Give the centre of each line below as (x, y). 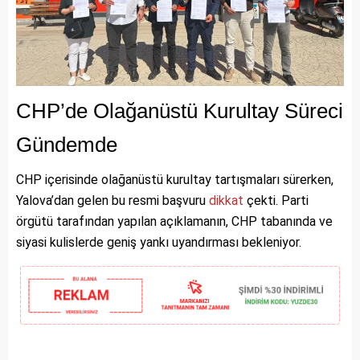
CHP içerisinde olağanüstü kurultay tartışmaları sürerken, (175, 179)
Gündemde (67, 144)
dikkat (226, 200)
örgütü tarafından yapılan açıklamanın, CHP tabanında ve (174, 221)
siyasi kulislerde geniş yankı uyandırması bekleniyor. (159, 242)
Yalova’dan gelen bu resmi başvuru (112, 200)
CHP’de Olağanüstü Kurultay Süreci (180, 110)
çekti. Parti (276, 200)
